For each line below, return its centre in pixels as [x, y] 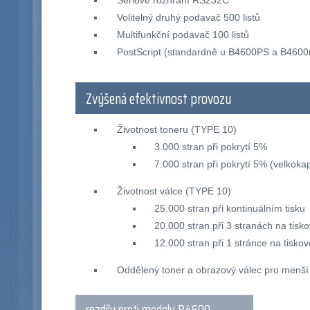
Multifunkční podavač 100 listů [183, 35]
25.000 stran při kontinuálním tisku [230, 208]
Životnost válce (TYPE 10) [174, 191]
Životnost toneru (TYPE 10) [176, 129]
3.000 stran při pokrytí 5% [211, 146]
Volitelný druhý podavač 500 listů [188, 18]
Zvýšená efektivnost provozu [159, 99]
